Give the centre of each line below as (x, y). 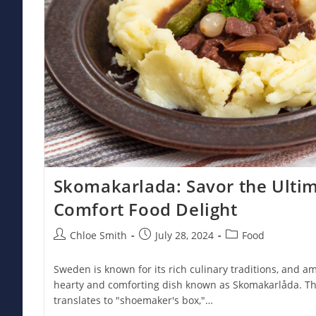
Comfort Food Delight (145, 209)
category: (246, 250)
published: (163, 250)
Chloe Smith (98, 236)
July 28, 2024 (184, 236)
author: (70, 250)
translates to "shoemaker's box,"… (133, 300)
